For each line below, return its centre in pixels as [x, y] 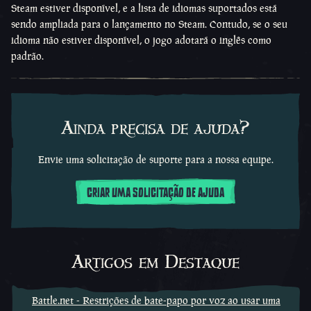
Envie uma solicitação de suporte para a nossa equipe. [155, 159]
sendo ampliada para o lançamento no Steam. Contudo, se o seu [149, 24]
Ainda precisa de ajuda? [155, 129]
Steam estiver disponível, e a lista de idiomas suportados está [144, 8]
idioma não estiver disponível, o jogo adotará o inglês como [141, 40]
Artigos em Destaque [155, 263]
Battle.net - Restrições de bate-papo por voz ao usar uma [156, 300]
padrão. [27, 56]
